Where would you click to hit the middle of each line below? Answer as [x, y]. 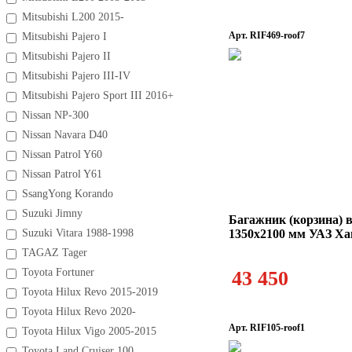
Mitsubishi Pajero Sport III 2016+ [98, 95]
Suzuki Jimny [52, 213]
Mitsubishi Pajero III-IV [76, 76]
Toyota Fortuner [58, 272]
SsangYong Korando [68, 194]
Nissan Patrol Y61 [62, 174]
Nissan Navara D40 [65, 135]
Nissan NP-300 [55, 115]
